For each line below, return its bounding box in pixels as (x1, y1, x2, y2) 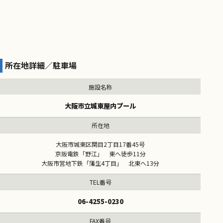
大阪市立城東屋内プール (65, 101, 136, 111)
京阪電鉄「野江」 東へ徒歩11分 (55, 149, 146, 158)
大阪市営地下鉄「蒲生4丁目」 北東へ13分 (41, 159, 159, 168)
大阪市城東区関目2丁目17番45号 (56, 140, 145, 149)
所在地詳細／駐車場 (4, 59, 77, 72)
